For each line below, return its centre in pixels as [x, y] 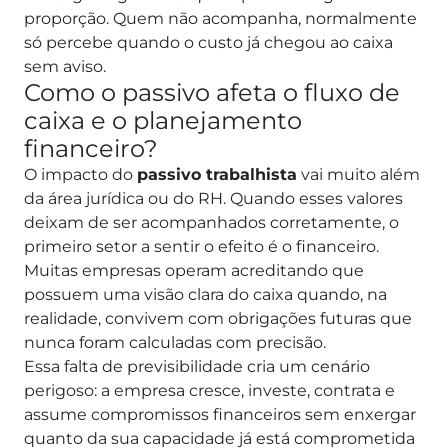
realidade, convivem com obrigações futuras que [218, 318]
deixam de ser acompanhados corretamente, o [211, 222]
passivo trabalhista [217, 174]
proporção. [68, 18]
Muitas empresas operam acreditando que [194, 270]
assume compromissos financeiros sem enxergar [220, 414]
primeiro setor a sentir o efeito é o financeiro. [203, 246]
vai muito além [358, 174]
